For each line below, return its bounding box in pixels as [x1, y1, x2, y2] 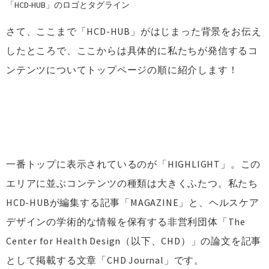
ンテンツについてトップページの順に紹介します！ [6, 63, 238, 76]
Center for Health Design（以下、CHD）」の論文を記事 [6, 234, 262, 247]
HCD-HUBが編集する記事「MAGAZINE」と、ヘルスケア [6, 196, 259, 208]
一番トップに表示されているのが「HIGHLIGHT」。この [6, 157, 261, 170]
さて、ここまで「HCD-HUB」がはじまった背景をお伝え [6, 25, 262, 37]
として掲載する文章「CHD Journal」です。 [6, 253, 204, 266]
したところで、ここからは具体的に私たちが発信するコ [6, 44, 258, 56]
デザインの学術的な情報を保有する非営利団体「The [6, 215, 246, 228]
